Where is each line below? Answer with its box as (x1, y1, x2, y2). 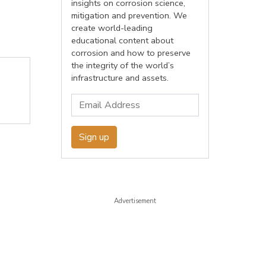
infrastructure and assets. (71, 72, 169, 84)
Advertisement (113, 197, 156, 205)
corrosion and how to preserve (71, 47, 191, 59)
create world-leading (71, 22, 153, 34)
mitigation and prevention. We (71, 9, 187, 21)
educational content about (71, 34, 173, 46)
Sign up (78, 131, 109, 144)
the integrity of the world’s (71, 59, 174, 71)
